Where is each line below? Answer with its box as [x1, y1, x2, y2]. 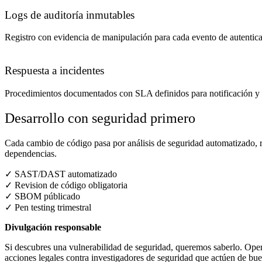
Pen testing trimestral [12, 202, 91, 212]
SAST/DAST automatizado [12, 168, 117, 179]
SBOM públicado [12, 191, 80, 201]
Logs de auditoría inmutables [5, 8, 135, 21]
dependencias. [5, 148, 57, 158]
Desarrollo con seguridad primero [5, 110, 195, 126]
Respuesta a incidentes [5, 64, 104, 77]
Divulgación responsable [5, 222, 101, 232]
